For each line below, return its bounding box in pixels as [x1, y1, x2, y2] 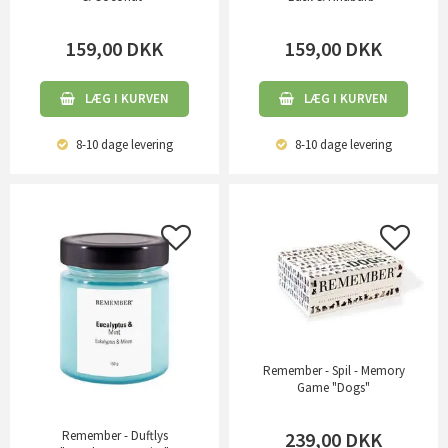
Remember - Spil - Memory [262, 361, 405, 379]
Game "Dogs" [297, 378, 370, 396]
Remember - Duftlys [61, 427, 168, 445]
